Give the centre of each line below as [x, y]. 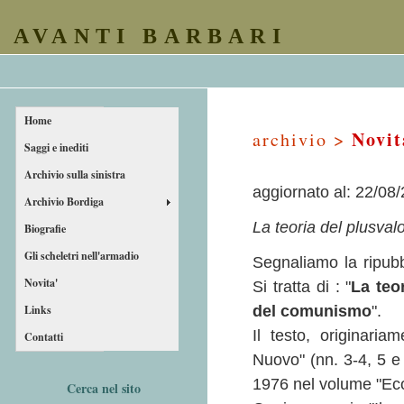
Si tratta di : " [302, 287]
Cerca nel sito [103, 389]
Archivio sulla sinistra [75, 174]
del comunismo [312, 311]
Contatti [44, 337]
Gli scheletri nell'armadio [82, 256]
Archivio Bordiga [64, 202]
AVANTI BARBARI [150, 36]
